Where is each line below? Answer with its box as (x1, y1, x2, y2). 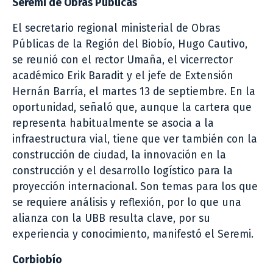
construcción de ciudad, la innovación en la (12, 148, 226, 161)
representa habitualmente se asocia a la (12, 116, 214, 130)
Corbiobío (12, 253, 62, 266)
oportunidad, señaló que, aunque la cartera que (12, 101, 252, 114)
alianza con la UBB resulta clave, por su (12, 211, 210, 225)
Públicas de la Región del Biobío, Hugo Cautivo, (12, 37, 247, 51)
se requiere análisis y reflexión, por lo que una (12, 196, 241, 209)
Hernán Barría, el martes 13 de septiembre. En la (12, 85, 255, 98)
